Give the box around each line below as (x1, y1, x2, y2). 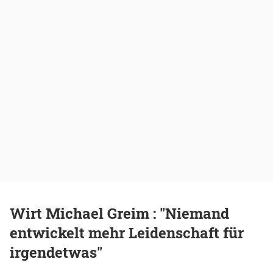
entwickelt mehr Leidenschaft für (10, 222, 244, 243)
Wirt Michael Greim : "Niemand (10, 203, 229, 223)
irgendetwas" (10, 242, 102, 262)
